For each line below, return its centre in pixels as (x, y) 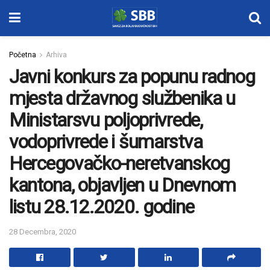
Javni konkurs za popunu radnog (132, 77)
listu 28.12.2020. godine (102, 207)
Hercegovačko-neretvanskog (119, 163)
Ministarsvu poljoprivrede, (106, 120)
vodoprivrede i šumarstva (106, 142)
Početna (23, 55)
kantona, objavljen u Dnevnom (123, 185)
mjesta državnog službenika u (122, 98)
